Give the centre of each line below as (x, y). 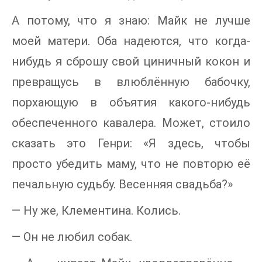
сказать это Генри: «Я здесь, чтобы (131, 143)
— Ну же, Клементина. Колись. (96, 210)
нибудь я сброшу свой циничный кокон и (131, 61)
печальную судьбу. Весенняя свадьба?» (122, 184)
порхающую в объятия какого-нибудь (131, 102)
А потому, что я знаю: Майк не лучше (131, 20)
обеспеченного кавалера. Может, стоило (131, 123)
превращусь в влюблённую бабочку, (131, 82)
